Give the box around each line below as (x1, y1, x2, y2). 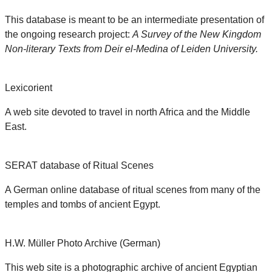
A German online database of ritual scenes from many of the (5, 185, 260, 195)
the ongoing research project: (5, 29, 132, 40)
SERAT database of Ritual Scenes (5, 160, 154, 171)
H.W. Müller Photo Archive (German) (5, 238, 160, 249)
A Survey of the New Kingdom (132, 29, 261, 40)
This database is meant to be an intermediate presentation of (5, 15, 264, 25)
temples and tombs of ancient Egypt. (5, 199, 160, 210)
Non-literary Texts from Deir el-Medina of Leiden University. (5, 44, 258, 55)
